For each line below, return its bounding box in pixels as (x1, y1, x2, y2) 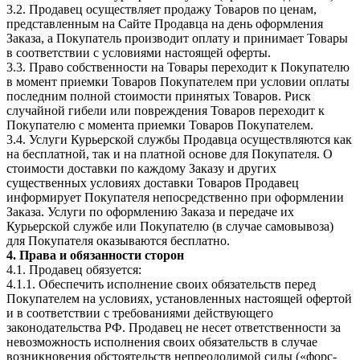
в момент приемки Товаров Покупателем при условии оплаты (6, 74, 350, 88)
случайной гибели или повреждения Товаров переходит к (6, 103, 325, 117)
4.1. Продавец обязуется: (6, 262, 141, 276)
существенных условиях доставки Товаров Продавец (6, 175, 299, 190)
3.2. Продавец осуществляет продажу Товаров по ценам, (6, 2, 317, 16)
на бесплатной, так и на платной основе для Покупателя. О (6, 146, 333, 161)
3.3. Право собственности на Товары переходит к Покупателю (6, 59, 350, 74)
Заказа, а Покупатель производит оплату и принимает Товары (6, 31, 348, 45)
